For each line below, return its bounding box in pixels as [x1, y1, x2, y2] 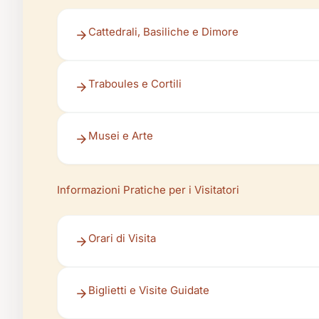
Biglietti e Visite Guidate [88, 283, 209, 297]
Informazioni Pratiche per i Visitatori [57, 183, 239, 197]
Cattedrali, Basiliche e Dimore [88, 25, 239, 38]
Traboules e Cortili [88, 77, 182, 90]
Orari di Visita [88, 231, 156, 245]
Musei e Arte [88, 129, 153, 142]
